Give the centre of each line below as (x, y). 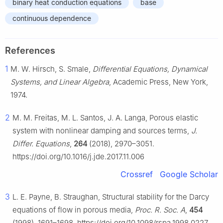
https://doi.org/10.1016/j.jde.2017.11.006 (78, 157)
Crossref (137, 174)
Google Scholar (189, 174)
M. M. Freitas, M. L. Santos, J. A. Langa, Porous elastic (105, 118)
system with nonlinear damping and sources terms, (102, 131)
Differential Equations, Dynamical (150, 69)
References (30, 51)
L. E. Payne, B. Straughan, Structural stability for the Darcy (111, 197)
